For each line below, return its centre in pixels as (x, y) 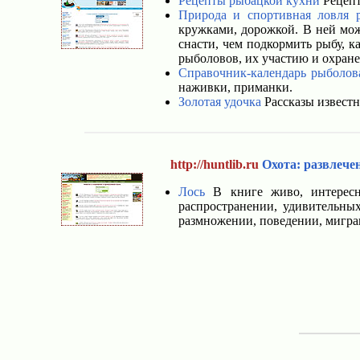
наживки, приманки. (235, 87)
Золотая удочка (220, 102)
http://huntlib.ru (215, 164)
